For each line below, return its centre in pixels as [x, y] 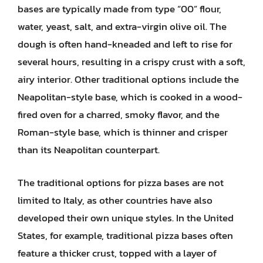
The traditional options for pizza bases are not [121, 182]
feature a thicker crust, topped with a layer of [117, 253]
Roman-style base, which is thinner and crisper [123, 132]
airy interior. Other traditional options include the [128, 79]
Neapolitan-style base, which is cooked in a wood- [130, 97]
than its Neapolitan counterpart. [89, 150]
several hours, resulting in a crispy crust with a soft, [131, 62]
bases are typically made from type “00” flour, [119, 9]
